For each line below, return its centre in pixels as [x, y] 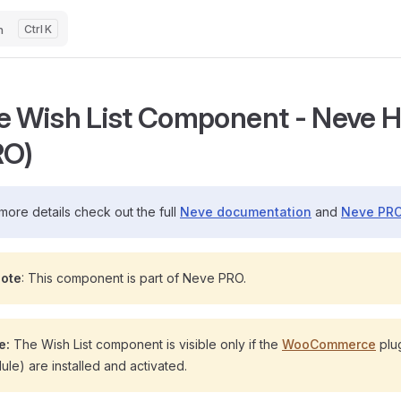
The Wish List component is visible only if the [146, 344]
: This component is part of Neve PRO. [134, 278]
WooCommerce [329, 344]
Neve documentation [246, 212]
